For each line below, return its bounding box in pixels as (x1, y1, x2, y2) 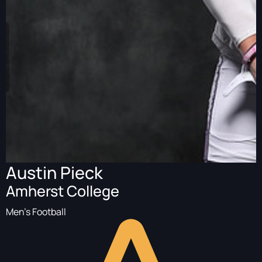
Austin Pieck (6, 161, 103, 184)
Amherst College (6, 181, 119, 201)
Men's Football (6, 205, 66, 218)
